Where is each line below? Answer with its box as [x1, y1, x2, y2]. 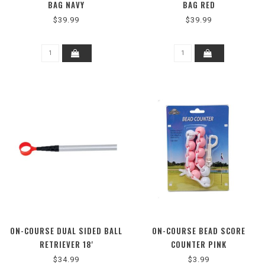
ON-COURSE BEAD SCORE [152, 225, 245, 237]
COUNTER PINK [171, 238, 227, 251]
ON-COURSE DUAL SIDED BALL [10, 225, 122, 237]
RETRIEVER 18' [39, 238, 93, 251]
